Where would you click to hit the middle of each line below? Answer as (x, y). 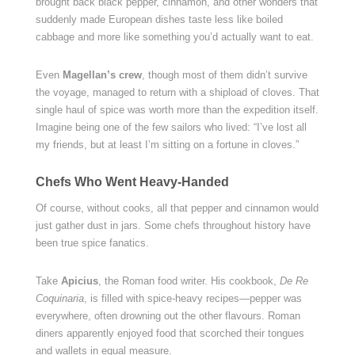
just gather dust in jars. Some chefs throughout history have (173, 225)
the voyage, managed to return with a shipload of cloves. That (177, 92)
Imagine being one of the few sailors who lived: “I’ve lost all (171, 127)
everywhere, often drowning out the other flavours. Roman (168, 316)
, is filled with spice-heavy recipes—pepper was (193, 298)
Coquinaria (59, 298)
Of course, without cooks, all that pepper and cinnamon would (177, 208)
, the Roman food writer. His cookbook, (189, 281)
